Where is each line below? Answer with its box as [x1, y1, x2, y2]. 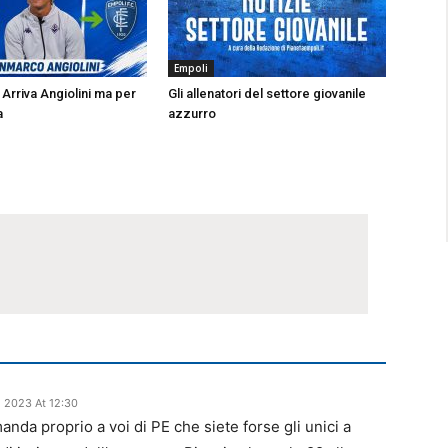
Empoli [174, 61, 208, 76]
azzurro [168, 106, 216, 122]
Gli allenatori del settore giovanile [168, 86, 366, 102]
